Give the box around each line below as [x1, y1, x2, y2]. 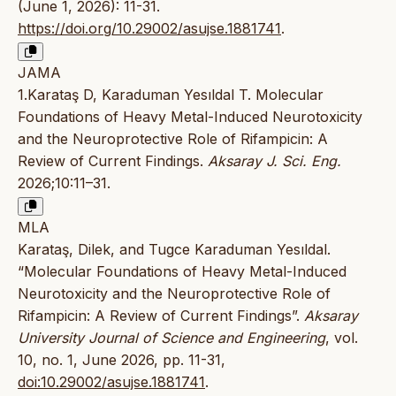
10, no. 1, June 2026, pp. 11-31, [18, 350, 225, 369]
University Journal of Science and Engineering [18, 328, 325, 346]
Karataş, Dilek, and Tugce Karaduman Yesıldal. [18, 240, 331, 258]
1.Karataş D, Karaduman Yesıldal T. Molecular [18, 85, 324, 103]
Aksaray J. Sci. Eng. [208, 151, 341, 170]
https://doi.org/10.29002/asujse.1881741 [18, 19, 281, 37]
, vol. [325, 328, 358, 346]
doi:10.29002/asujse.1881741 [18, 372, 205, 391]
